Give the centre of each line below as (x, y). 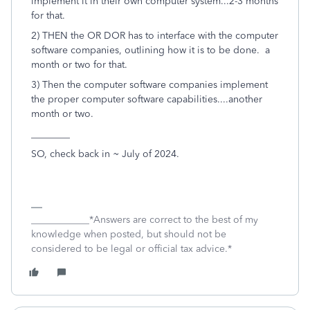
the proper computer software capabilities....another (147, 99)
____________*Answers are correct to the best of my (145, 220)
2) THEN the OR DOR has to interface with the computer (155, 36)
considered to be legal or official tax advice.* (131, 249)
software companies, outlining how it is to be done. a (151, 50)
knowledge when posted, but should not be (129, 234)
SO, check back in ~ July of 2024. (105, 154)
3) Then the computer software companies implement (149, 85)
